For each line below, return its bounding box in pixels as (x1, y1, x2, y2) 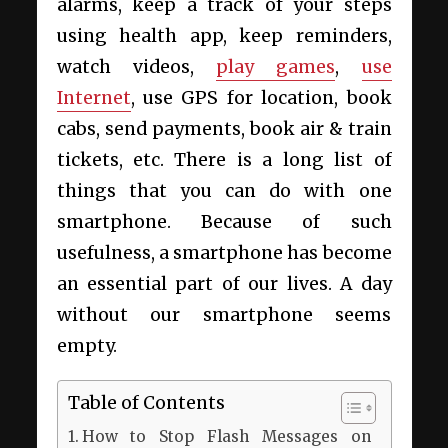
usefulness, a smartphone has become (56, 242, 392, 264)
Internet (56, 87, 131, 109)
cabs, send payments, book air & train (56, 118, 392, 140)
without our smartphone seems (56, 304, 392, 326)
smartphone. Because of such (56, 211, 392, 233)
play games (216, 56, 336, 78)
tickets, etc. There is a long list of (56, 149, 392, 171)
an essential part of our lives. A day (56, 273, 392, 295)
